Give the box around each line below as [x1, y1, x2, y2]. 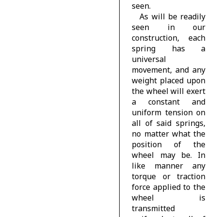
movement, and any [132, 64, 205, 75]
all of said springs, [132, 117, 205, 128]
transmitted [132, 202, 175, 214]
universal [132, 53, 167, 64]
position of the [132, 139, 205, 150]
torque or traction [132, 170, 205, 182]
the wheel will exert [132, 85, 205, 96]
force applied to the [132, 181, 205, 192]
